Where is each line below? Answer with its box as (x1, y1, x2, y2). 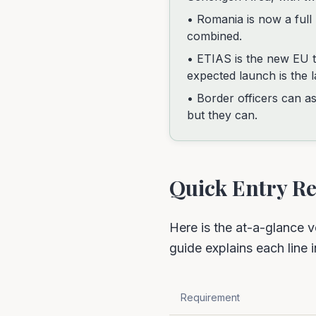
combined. (187, 29, 242, 43)
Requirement (181, 291, 240, 303)
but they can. (187, 108, 257, 122)
